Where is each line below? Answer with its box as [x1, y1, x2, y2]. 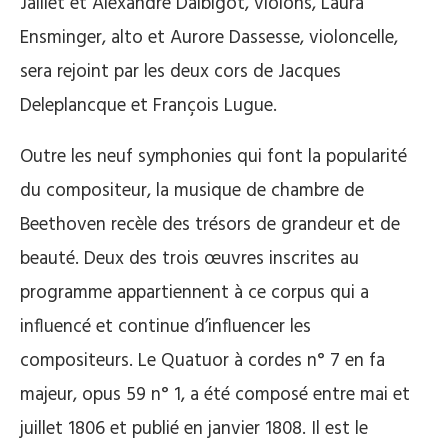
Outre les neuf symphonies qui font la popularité [20, 141, 407, 172]
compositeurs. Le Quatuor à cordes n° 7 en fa [20, 345, 385, 376]
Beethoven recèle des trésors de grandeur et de [20, 209, 400, 240]
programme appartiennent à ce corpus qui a [20, 277, 369, 308]
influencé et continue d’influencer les [20, 311, 311, 342]
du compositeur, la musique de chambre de [20, 175, 364, 206]
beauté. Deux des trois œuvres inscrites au [20, 243, 359, 274]
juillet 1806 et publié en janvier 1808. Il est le [20, 413, 368, 444]
